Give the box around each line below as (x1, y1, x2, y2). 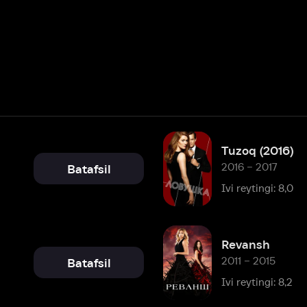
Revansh (152, 167, 195, 179)
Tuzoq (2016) (152, 85, 216, 97)
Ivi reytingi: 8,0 (152, 118, 215, 129)
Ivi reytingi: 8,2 (152, 199, 214, 210)
